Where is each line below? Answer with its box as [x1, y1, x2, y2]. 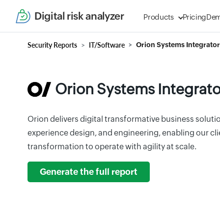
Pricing [182, 13, 207, 21]
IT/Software [89, 41, 125, 49]
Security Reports [27, 41, 77, 49]
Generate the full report [40, 167, 137, 177]
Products [143, 13, 174, 21]
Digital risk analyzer [34, 10, 124, 22]
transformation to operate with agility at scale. [27, 142, 196, 151]
